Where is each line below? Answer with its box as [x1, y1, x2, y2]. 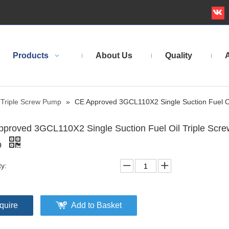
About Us [96, 51, 132, 60]
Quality [165, 51, 192, 60]
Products [13, 51, 49, 60]
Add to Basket [71, 201, 122, 210]
